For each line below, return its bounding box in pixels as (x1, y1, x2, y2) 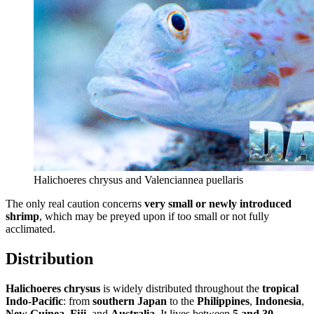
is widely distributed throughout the (100, 282, 262, 295)
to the (167, 295, 197, 308)
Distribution (6, 250, 93, 268)
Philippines (197, 295, 250, 308)
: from (63, 295, 93, 308)
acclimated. (6, 223, 55, 235)
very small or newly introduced (144, 198, 292, 210)
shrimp (6, 210, 39, 223)
